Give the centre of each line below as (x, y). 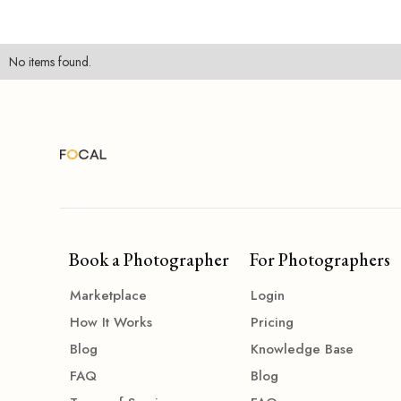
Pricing (272, 322)
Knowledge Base (302, 349)
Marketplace (109, 295)
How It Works (111, 322)
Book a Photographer (149, 260)
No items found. (50, 62)
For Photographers (320, 260)
